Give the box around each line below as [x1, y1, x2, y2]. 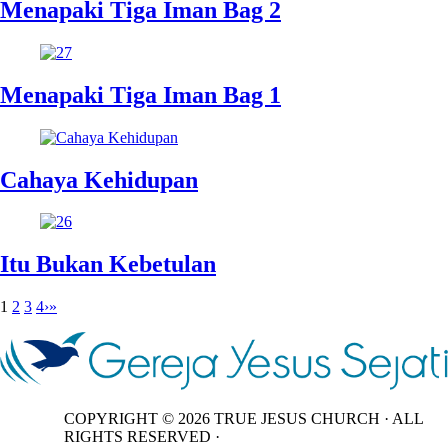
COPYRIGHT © [64, 409, 178, 427]
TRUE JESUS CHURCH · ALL [210, 409, 423, 427]
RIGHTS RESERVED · [64, 427, 220, 445]
